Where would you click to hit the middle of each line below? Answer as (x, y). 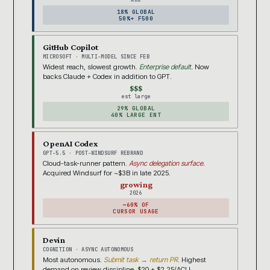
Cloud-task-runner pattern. (86, 163)
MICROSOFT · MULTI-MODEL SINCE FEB (96, 56)
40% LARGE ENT (136, 115)
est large (136, 96)
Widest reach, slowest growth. (91, 67)
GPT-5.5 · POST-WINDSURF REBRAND (93, 153)
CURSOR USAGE (136, 211)
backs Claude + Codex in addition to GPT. (107, 76)
